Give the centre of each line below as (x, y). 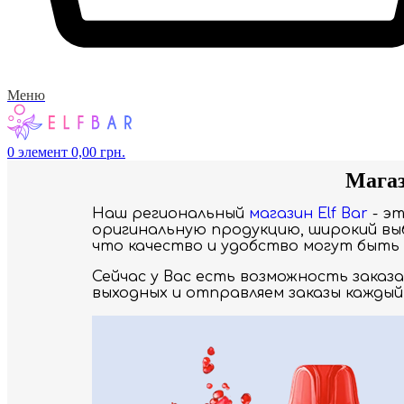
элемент (43, 152)
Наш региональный (170, 214)
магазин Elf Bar (308, 214)
